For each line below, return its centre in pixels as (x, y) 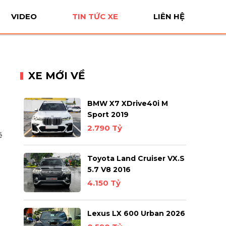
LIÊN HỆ (169, 16)
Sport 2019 (108, 114)
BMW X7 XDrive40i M (127, 103)
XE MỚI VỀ (56, 75)
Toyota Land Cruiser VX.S (136, 158)
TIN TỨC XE (95, 16)
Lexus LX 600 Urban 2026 (136, 213)
